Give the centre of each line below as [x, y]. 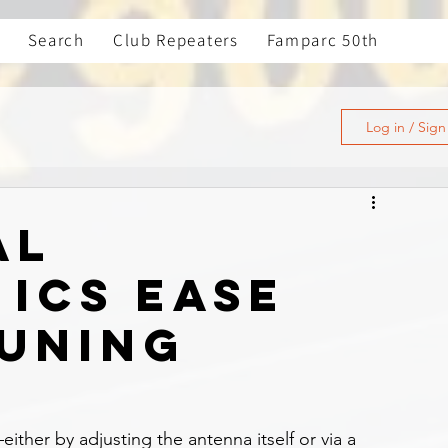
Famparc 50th [323, 40]
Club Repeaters [175, 40]
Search [56, 40]
